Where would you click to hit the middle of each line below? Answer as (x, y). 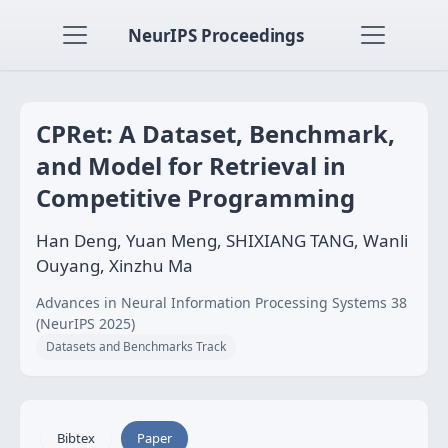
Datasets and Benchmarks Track (136, 346)
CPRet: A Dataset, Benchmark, (215, 133)
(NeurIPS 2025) (85, 323)
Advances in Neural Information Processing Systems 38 (221, 302)
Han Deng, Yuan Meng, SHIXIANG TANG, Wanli (222, 240)
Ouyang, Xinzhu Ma (114, 265)
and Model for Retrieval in (191, 165)
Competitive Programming (195, 197)
